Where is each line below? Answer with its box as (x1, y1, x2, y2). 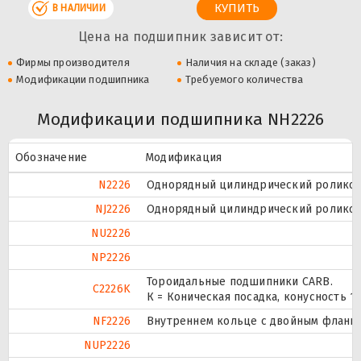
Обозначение (15, 150, 88, 164)
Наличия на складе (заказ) (185, 56, 316, 68)
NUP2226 (83, 338, 131, 352)
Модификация (145, 150, 222, 164)
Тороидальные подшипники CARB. (147, 274, 333, 288)
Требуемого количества (185, 73, 303, 85)
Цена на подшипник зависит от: (78, 28, 283, 44)
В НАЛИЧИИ (52, 2, 106, 14)
